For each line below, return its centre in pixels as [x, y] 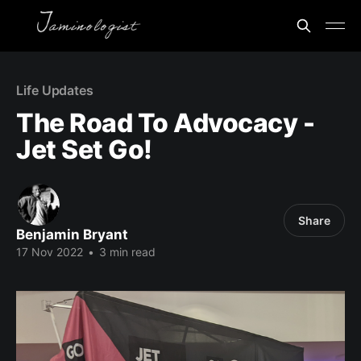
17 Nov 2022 [50, 252]
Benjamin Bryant [72, 234]
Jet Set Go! [84, 149]
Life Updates [55, 90]
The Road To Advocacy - [166, 123]
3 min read [126, 252]
